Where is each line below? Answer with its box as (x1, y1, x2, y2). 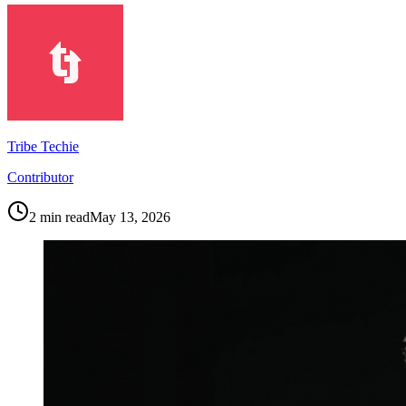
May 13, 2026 (90, 208, 170, 225)
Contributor (7, 169, 73, 185)
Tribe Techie (7, 138, 79, 154)
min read (36, 208, 90, 225)
